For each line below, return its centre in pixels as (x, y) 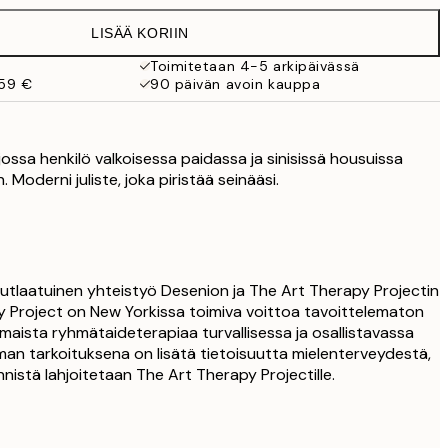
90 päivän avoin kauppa (235, 84)
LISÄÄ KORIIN (140, 33)
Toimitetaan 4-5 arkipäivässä (255, 66)
